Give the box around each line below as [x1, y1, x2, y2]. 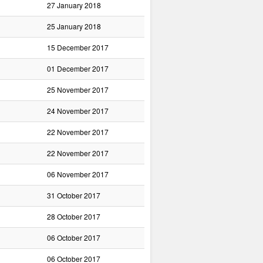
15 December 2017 [47, 42, 109, 52]
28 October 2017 [47, 211, 100, 221]
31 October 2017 [47, 190, 100, 200]
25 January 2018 [47, 21, 101, 31]
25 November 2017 [47, 85, 109, 95]
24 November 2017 [47, 106, 109, 116]
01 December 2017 [47, 63, 109, 73]
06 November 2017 [47, 169, 109, 179]
